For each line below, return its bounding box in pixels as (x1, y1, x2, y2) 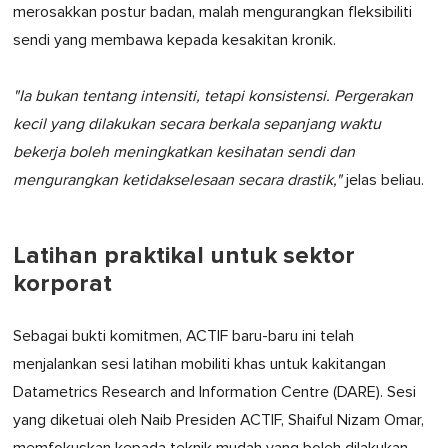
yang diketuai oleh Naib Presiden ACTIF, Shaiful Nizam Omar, (13, 412, 424, 429)
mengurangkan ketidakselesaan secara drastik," (13, 172, 342, 189)
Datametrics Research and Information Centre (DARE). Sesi (13, 384, 416, 401)
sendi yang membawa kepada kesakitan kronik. (13, 32, 336, 49)
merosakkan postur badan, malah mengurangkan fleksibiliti (13, 4, 412, 21)
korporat (13, 269, 112, 299)
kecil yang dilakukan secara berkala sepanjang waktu (13, 116, 381, 133)
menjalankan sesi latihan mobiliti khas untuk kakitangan (13, 356, 386, 373)
